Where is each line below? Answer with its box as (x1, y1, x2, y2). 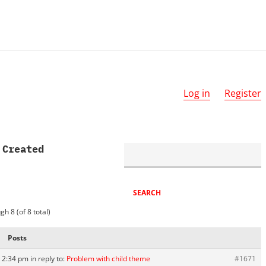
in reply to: (30, 253, 66, 264)
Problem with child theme (66, 253, 150, 264)
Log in (183, 87, 210, 100)
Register (224, 87, 261, 100)
